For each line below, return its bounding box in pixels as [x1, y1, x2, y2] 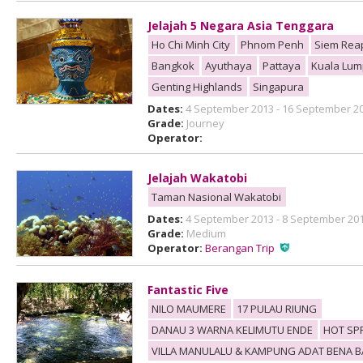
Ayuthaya [205, 58, 253, 73]
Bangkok [152, 58, 195, 73]
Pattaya [263, 58, 301, 73]
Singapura [253, 79, 305, 94]
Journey [186, 116, 225, 130]
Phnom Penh [241, 37, 305, 52]
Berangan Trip [205, 241, 275, 255]
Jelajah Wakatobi [147, 170, 248, 186]
